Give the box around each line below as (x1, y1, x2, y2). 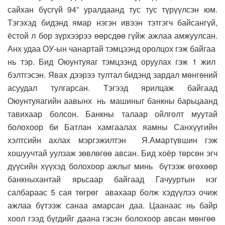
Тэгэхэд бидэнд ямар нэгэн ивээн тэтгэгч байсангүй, (8, 17, 217, 29)
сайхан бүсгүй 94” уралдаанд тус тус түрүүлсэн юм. (8, 4, 217, 16)
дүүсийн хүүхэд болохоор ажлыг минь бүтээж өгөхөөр (8, 160, 217, 172)
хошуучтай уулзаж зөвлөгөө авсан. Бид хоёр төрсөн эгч (8, 147, 217, 159)
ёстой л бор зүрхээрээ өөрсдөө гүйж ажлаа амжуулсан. (8, 30, 217, 42)
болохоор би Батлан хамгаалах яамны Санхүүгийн (8, 121, 217, 133)
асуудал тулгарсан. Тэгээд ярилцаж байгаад (8, 82, 217, 94)
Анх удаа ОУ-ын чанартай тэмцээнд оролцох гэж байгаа (8, 43, 217, 55)
